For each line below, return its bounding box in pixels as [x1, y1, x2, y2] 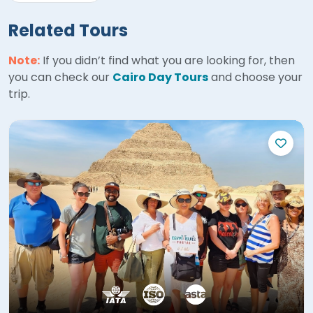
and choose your [208, 68, 303, 85]
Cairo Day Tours [112, 68, 208, 85]
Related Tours [8, 18, 128, 42]
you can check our [8, 68, 112, 85]
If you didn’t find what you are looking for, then [40, 52, 295, 68]
